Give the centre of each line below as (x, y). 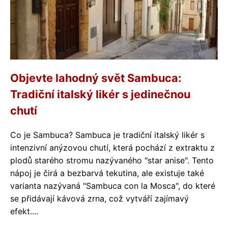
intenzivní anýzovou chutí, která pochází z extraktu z (112, 148)
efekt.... (24, 211)
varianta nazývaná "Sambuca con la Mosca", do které (113, 186)
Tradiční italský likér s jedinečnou (100, 94)
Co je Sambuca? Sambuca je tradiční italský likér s (107, 135)
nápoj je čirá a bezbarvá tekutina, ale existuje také (107, 173)
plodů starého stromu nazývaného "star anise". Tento (112, 160)
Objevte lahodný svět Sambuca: (96, 78)
